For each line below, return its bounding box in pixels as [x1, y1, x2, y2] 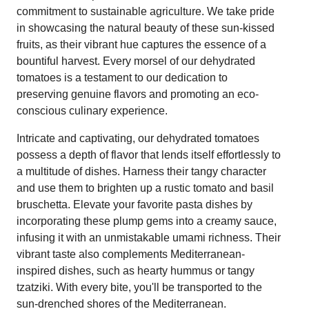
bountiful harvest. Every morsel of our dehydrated [17, 54, 255, 67]
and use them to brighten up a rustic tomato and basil [17, 181, 274, 194]
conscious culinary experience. [17, 104, 168, 117]
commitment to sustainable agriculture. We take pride [17, 5, 275, 17]
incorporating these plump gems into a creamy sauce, [17, 215, 277, 227]
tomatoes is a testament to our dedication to [17, 71, 228, 83]
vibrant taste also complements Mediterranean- [17, 248, 245, 260]
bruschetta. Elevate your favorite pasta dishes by [17, 198, 252, 210]
